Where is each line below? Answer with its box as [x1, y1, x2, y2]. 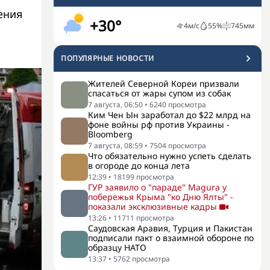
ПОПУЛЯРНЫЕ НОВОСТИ [61, 53, 154, 63]
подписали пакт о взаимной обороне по [88, 232, 254, 243]
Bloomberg [88, 128, 133, 140]
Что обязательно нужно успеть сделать [88, 150, 251, 162]
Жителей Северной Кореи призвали [88, 78, 239, 89]
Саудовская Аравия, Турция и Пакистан [88, 222, 253, 234]
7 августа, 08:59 [88, 140, 143, 151]
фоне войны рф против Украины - [88, 119, 230, 130]
